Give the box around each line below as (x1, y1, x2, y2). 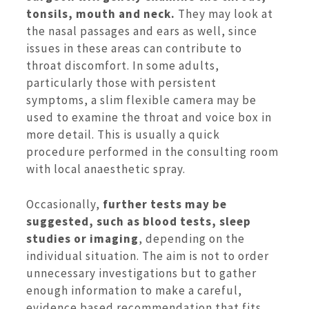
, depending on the (139, 230, 245, 246)
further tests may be (103, 196, 227, 212)
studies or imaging (26, 230, 139, 246)
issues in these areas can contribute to (26, 41, 242, 57)
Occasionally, (26, 196, 103, 212)
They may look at (175, 6, 273, 22)
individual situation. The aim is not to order (26, 248, 269, 263)
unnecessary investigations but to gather (26, 265, 257, 281)
